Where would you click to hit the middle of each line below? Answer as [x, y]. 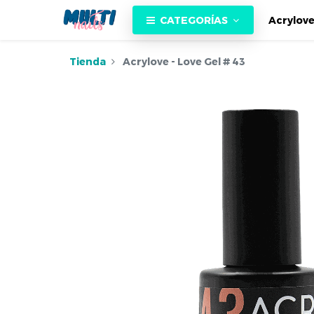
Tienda [87, 62]
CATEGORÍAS [194, 20]
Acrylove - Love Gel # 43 [184, 62]
